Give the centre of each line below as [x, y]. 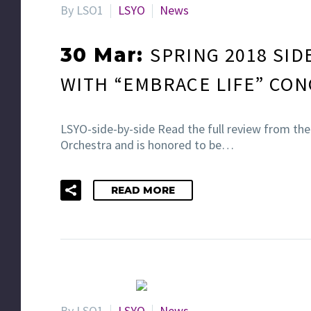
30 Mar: [106, 55]
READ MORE [143, 191]
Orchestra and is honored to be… [147, 144]
